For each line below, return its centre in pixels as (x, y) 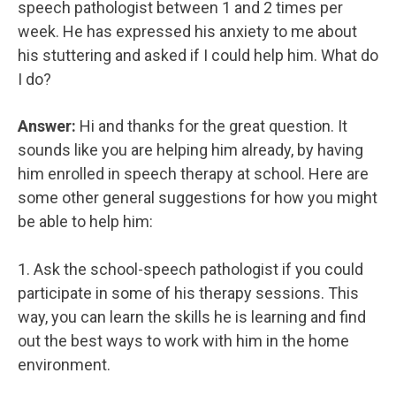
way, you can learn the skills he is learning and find (192, 316)
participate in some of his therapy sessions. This (188, 293)
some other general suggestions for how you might (198, 198)
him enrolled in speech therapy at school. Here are (193, 174)
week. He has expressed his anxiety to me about (187, 31)
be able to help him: (85, 222)
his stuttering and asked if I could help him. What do (198, 55)
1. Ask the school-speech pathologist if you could (190, 269)
